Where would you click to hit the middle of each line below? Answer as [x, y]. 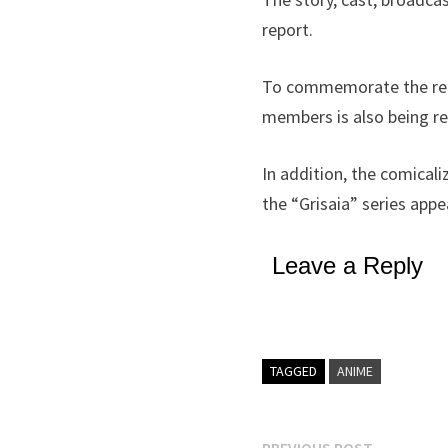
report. [288, 29]
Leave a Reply [348, 265]
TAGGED [294, 371]
